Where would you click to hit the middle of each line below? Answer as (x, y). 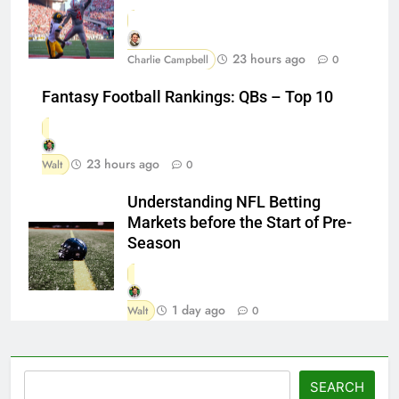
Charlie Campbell (168, 59)
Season (154, 243)
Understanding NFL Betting (224, 202)
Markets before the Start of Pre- (240, 222)
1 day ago (199, 309)
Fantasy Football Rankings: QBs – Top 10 (187, 97)
